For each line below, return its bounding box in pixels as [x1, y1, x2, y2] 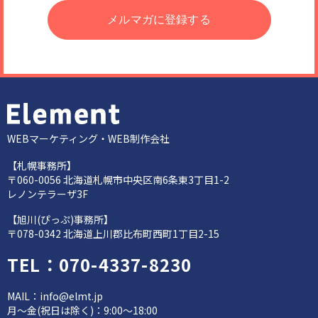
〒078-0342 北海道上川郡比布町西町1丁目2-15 [7, 226, 219, 241]
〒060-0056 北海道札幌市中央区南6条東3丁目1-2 [7, 172, 229, 187]
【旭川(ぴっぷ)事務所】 [7, 212, 114, 226]
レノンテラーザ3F [7, 186, 88, 201]
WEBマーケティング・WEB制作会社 [7, 131, 170, 146]
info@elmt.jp [40, 288, 103, 303]
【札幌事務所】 [7, 158, 77, 172]
